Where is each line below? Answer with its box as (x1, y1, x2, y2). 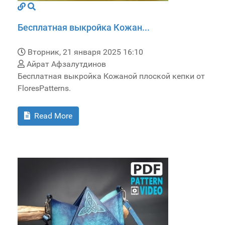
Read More (32, 111, 72, 121)
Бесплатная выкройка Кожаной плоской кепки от (18, 71, 205, 81)
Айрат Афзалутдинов (25, 59, 106, 69)
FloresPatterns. (18, 83, 71, 93)
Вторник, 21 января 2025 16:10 (28, 47, 143, 57)
